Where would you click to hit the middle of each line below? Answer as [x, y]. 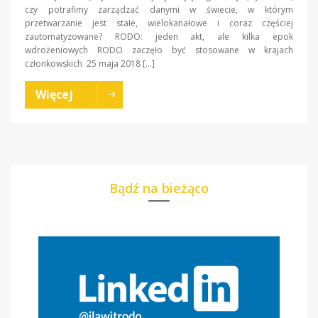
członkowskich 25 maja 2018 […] [90, 63]
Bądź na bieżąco [159, 188]
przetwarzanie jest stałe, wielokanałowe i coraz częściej [159, 23]
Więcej [54, 94]
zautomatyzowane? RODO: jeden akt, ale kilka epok [159, 36]
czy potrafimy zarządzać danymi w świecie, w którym [159, 9]
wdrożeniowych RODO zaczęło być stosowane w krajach [159, 50]
